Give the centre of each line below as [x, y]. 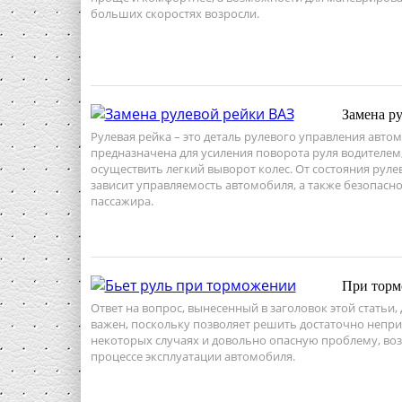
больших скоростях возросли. [175, 13]
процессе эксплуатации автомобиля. [192, 356]
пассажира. [122, 201]
